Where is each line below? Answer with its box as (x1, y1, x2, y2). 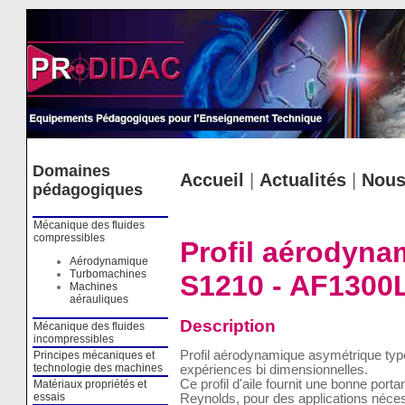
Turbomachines (69, 268, 146, 280)
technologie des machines (33, 362, 163, 374)
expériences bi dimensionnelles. (179, 363, 368, 378)
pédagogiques (32, 181, 143, 199)
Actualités (259, 170, 346, 190)
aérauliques (69, 293, 128, 306)
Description (179, 315, 276, 335)
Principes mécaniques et (33, 349, 155, 362)
